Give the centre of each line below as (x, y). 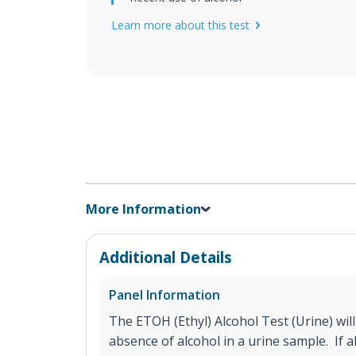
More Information (143, 209)
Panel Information (164, 295)
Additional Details (166, 257)
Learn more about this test (180, 25)
